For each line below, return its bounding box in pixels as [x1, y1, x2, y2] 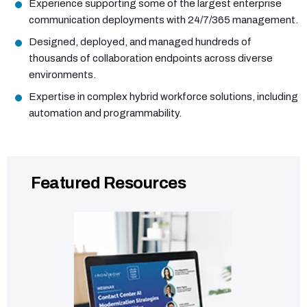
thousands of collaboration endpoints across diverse [29, 53, 273, 64]
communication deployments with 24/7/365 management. [29, 14, 298, 25]
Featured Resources [31, 174, 186, 192]
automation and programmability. [29, 108, 182, 119]
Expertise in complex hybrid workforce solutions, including [29, 91, 298, 102]
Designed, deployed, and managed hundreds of [29, 36, 251, 47]
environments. [29, 69, 96, 80]
